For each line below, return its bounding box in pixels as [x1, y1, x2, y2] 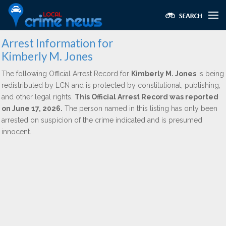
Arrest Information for [2, 36, 113, 50]
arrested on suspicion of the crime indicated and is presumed [2, 116, 202, 124]
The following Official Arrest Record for [2, 70, 131, 78]
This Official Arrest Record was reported [75, 93, 218, 101]
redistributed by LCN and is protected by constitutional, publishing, [2, 81, 220, 89]
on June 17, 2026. [2, 104, 63, 112]
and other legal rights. [2, 93, 75, 101]
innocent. [2, 128, 31, 136]
